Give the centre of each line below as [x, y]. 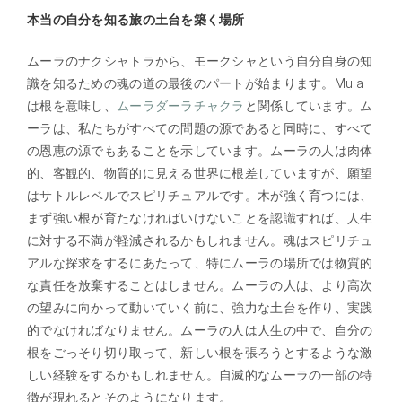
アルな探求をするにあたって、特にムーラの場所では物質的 [200, 262]
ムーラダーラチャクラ [180, 105]
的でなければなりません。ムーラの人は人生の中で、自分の [200, 329]
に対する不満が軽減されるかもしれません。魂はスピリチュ [200, 240]
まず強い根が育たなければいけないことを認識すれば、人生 [200, 217]
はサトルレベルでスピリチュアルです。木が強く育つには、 [200, 195]
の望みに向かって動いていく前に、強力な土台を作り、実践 [200, 307]
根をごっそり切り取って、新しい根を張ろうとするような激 [200, 352]
